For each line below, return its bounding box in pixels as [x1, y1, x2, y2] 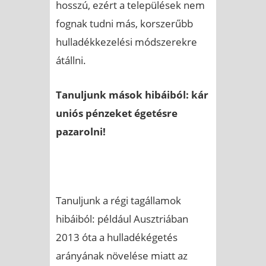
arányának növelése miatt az [56, 248, 188, 262]
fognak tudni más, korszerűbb [56, 16, 193, 30]
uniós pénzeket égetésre [56, 106, 178, 120]
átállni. [56, 53, 86, 67]
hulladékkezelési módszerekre [56, 34, 197, 49]
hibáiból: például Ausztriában [56, 211, 188, 226]
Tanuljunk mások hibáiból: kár [56, 87, 208, 102]
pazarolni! [56, 124, 106, 138]
